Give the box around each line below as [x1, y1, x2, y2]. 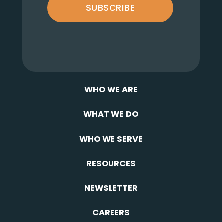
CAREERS [92, 207, 130, 219]
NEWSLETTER [84, 182, 138, 194]
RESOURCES [86, 158, 136, 169]
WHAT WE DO [83, 108, 139, 120]
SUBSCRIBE [85, 1, 135, 14]
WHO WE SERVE [79, 133, 143, 145]
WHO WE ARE [84, 84, 138, 96]
